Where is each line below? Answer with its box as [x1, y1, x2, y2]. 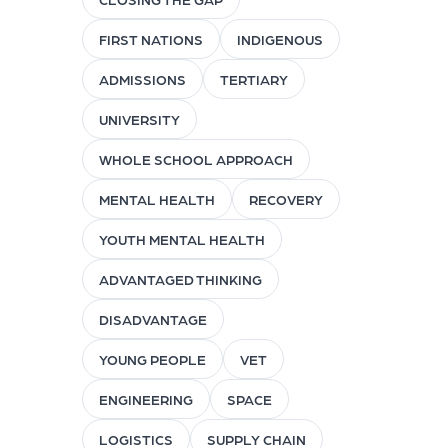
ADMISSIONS [98, 71, 186, 88]
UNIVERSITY [98, 111, 180, 128]
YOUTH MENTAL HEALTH [98, 231, 265, 248]
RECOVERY [248, 191, 323, 208]
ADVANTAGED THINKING [98, 271, 262, 288]
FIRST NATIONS [98, 31, 203, 48]
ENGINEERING [98, 391, 193, 408]
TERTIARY [219, 71, 288, 88]
